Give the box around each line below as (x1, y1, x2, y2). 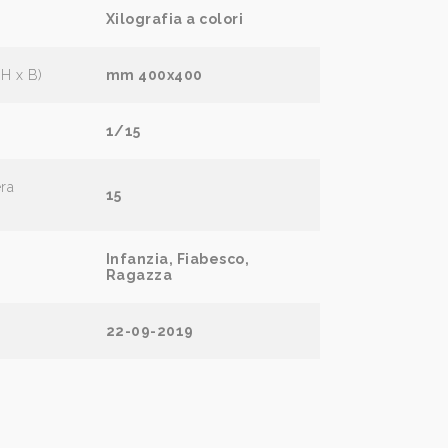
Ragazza (105, 267, 173, 284)
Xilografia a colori (105, 11, 244, 28)
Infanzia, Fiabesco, (105, 251, 250, 268)
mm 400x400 (105, 67, 203, 84)
